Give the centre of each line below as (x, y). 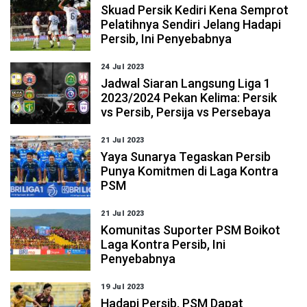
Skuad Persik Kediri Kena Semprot (195, 10)
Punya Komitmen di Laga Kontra (190, 171)
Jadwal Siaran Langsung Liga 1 (186, 83)
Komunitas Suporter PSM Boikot (191, 230)
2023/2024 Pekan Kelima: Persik (189, 98)
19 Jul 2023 (123, 287)
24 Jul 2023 (123, 67)
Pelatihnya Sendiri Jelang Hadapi (191, 24)
